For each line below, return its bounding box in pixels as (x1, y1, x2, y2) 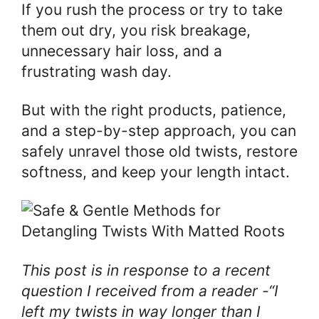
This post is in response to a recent (21, 261, 271, 279)
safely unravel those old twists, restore (21, 142, 298, 161)
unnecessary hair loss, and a (21, 42, 222, 61)
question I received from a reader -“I (21, 281, 278, 300)
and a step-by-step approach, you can (21, 122, 296, 140)
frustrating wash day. (21, 63, 176, 81)
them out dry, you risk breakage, (21, 21, 251, 40)
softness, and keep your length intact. (21, 163, 290, 182)
